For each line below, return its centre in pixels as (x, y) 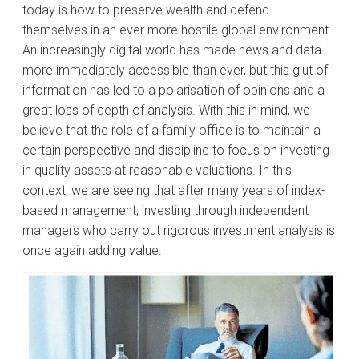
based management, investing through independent (165, 210)
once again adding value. (92, 250)
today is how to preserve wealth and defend (146, 10)
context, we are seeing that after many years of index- (174, 190)
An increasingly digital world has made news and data (172, 50)
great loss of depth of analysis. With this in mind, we (166, 110)
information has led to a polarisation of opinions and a (173, 90)
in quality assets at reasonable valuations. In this (157, 170)
